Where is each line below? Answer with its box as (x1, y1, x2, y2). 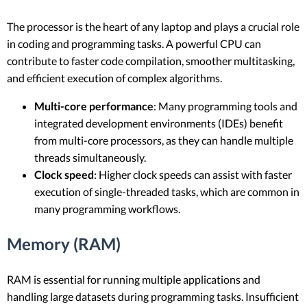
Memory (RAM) (7, 234, 121, 254)
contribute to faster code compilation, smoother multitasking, (7, 54, 295, 68)
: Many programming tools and (153, 99, 297, 113)
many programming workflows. (34, 202, 180, 216)
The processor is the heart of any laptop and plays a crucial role (7, 20, 299, 34)
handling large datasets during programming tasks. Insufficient (7, 290, 299, 304)
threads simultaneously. (34, 151, 146, 164)
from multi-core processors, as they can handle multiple (34, 134, 293, 147)
